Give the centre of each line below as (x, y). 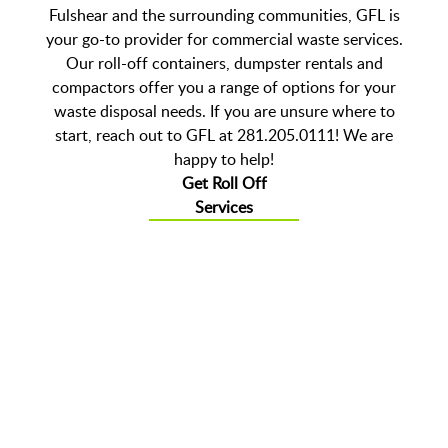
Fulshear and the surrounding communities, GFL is (224, 15)
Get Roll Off (224, 183)
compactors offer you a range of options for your (224, 87)
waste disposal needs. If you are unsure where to (224, 111)
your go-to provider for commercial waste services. (224, 39)
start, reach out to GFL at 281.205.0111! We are (224, 135)
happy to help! (224, 159)
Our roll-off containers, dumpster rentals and (224, 63)
